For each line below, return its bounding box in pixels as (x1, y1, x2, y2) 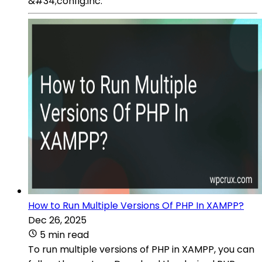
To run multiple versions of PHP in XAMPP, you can (28, 242, 254, 256)
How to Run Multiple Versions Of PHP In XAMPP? (28, 198, 244, 212)
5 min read (40, 227, 89, 242)
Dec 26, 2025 (28, 213, 87, 227)
